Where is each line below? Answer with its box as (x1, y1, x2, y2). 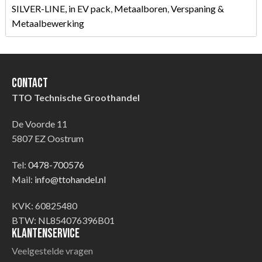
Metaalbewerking (12, 17, 84, 29)
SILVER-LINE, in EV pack (12, 2, 111, 14)
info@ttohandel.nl (35, 173, 106, 185)
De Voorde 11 (12, 118, 67, 129)
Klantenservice (12, 225, 80, 242)
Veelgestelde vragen (12, 244, 93, 256)
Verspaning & (171, 2, 224, 14)
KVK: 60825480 (12, 199, 77, 211)
